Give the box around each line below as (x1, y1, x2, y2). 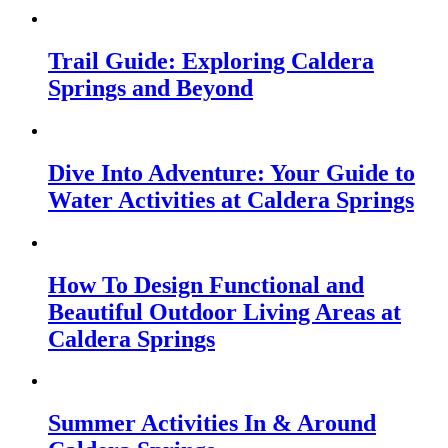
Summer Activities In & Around (48, 410, 376, 437)
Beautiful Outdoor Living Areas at (48, 298, 401, 325)
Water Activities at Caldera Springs (48, 186, 414, 213)
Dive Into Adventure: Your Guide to (48, 159, 415, 186)
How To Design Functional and (48, 271, 364, 298)
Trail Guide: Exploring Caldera (48, 47, 374, 74)
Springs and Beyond (48, 74, 253, 101)
